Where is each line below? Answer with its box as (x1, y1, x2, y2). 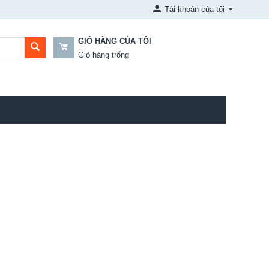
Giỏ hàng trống (77, 50, 129, 59)
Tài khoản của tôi (165, 5, 225, 14)
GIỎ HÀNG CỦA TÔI (77, 37, 151, 46)
